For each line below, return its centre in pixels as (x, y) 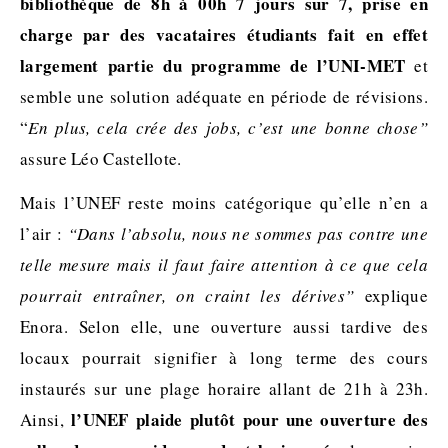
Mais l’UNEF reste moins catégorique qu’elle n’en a (224, 203)
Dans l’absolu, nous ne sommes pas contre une (252, 234)
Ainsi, (45, 420)
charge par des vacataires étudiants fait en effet (224, 35)
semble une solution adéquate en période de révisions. (224, 97)
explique (391, 296)
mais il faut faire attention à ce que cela (272, 265)
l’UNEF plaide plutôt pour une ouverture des (249, 420)
